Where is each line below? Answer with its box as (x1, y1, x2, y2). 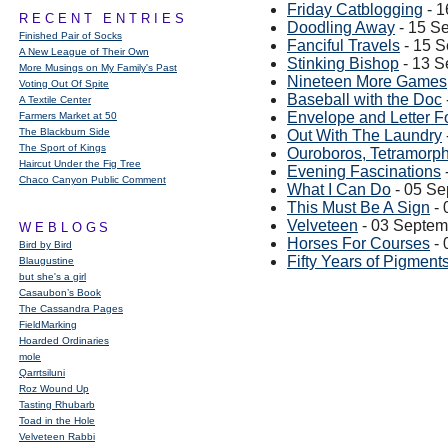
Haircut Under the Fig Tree (19, 158, 141, 169)
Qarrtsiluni (19, 367, 65, 378)
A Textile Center (19, 94, 91, 105)
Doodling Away (287, 19, 395, 36)
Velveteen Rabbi (19, 431, 95, 442)
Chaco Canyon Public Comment (19, 174, 166, 185)
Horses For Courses (287, 235, 430, 252)
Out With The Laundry (287, 127, 442, 144)
